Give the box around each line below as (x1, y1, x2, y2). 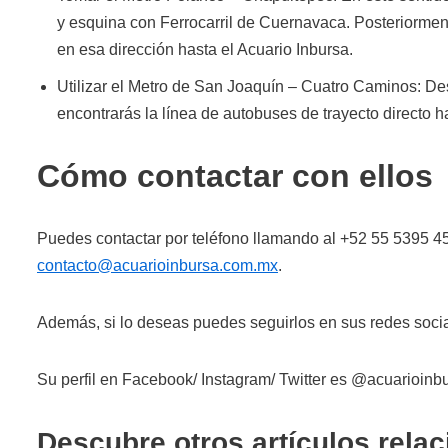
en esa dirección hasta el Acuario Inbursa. (57, 40, 353, 58)
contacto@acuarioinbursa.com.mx (37, 256, 278, 274)
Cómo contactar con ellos (37, 157, 433, 194)
